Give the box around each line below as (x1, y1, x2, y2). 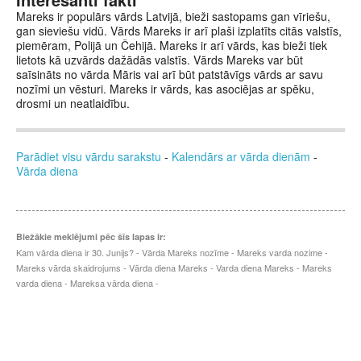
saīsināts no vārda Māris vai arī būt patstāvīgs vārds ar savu (16, 66, 323, 82)
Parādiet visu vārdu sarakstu (16, 148, 161, 164)
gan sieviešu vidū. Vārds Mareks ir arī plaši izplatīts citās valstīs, (16, 23, 342, 39)
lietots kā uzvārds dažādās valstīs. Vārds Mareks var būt (16, 52, 303, 68)
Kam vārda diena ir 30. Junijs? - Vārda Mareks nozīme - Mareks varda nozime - (16, 246, 328, 259)
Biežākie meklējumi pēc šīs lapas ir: (16, 230, 166, 243)
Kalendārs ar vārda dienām (172, 148, 310, 164)
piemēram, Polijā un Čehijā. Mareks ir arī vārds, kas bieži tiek (16, 37, 327, 53)
